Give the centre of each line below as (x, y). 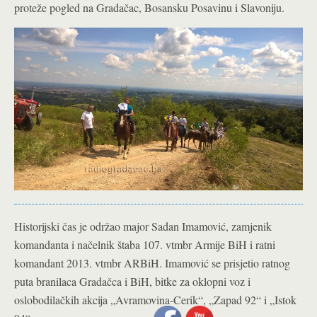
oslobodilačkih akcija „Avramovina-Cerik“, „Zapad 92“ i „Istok (155, 299)
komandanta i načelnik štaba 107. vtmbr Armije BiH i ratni (145, 244)
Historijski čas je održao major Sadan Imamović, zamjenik (143, 226)
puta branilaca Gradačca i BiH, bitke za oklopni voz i (132, 281)
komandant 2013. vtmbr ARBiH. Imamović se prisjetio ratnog (152, 263)
